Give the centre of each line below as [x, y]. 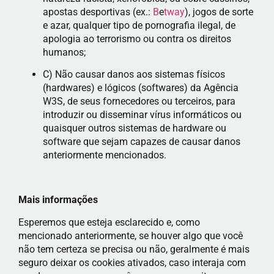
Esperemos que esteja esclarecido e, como [109, 222]
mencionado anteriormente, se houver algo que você [131, 235]
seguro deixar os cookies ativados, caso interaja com [132, 262]
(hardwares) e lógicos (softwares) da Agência [141, 88]
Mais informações [58, 200]
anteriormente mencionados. [105, 155]
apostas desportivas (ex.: [98, 12]
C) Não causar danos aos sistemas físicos [134, 75]
